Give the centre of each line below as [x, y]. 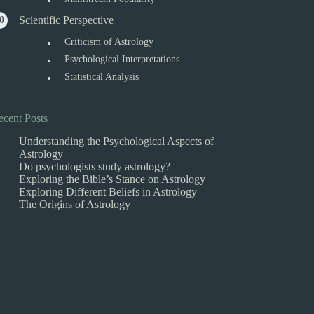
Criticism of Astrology [109, 42]
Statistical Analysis [102, 77]
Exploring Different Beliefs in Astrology [108, 191]
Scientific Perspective [67, 20]
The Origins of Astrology [75, 204]
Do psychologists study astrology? [95, 166]
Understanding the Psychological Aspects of [117, 141]
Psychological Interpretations [122, 59]
